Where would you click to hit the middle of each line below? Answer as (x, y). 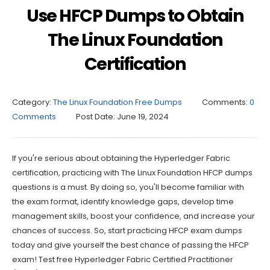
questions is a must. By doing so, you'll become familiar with (128, 187)
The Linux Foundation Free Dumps (118, 102)
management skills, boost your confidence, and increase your (133, 216)
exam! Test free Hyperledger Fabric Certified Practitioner (123, 259)
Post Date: (96, 116)
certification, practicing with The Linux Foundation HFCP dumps (132, 172)
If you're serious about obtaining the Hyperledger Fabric (121, 158)
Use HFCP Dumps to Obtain (135, 15)
